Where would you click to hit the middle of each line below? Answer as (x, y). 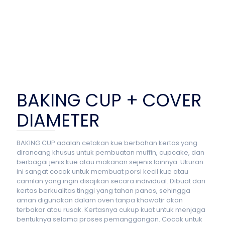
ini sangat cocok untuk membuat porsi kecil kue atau (102, 172)
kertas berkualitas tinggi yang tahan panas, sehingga (103, 191)
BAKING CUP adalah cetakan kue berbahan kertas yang (107, 143)
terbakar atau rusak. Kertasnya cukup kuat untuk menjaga (111, 210)
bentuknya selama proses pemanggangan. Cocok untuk (109, 219)
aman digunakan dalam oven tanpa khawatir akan (100, 200)
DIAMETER (58, 120)
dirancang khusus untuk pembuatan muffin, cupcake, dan (110, 152)
